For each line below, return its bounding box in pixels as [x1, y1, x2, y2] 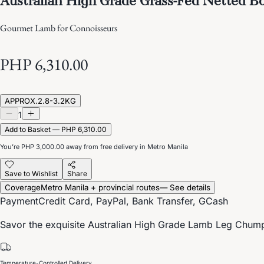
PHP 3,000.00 [21, 142, 64, 151]
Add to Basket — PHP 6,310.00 [5, 124, 107, 134]
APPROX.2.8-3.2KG [5, 95, 76, 105]
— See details [160, 182, 210, 192]
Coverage [5, 182, 41, 192]
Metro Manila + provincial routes [41, 182, 160, 192]
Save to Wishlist [5, 169, 58, 178]
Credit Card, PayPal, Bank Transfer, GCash [38, 194, 228, 207]
